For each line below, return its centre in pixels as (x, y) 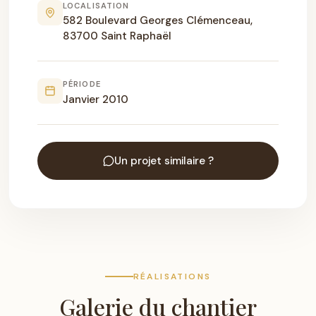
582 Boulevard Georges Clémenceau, (158, 21)
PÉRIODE (82, 84)
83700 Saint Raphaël (117, 36)
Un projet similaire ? (164, 160)
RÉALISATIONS (172, 276)
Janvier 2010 (96, 99)
